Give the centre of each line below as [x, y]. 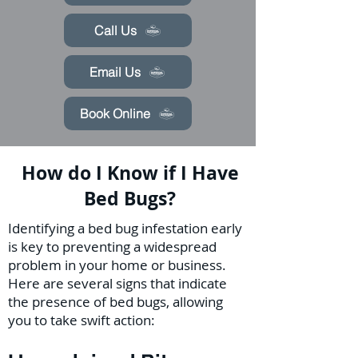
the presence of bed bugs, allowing [115, 302]
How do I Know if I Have [130, 173]
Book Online [115, 113]
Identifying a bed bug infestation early [125, 228]
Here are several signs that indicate [117, 283]
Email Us [115, 72]
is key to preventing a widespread [112, 247]
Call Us [115, 30]
